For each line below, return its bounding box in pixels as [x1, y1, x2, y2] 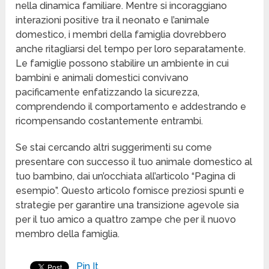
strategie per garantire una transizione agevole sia [16, 199, 240, 211]
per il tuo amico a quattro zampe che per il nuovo [16, 214, 237, 226]
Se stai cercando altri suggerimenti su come [16, 142, 213, 154]
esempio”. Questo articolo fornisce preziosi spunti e [16, 185, 245, 197]
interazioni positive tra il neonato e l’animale [16, 14, 210, 26]
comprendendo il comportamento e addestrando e [16, 101, 247, 113]
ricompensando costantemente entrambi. [16, 115, 204, 127]
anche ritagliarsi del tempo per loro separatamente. [16, 43, 246, 55]
